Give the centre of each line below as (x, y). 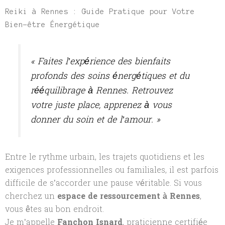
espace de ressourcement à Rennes (129, 196)
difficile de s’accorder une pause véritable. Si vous (103, 183)
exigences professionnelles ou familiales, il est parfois (112, 170)
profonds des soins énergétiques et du (110, 76)
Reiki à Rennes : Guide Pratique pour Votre (100, 12)
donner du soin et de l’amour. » (96, 120)
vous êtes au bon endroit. (54, 209)
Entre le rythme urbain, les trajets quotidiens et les (105, 157)
